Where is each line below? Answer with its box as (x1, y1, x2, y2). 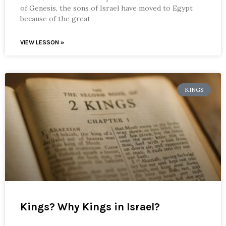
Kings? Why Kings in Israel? (20, 200, 160, 213)
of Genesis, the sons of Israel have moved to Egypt (20, 3, 193, 13)
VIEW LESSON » (20, 38, 64, 46)
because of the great (20, 14, 90, 23)
